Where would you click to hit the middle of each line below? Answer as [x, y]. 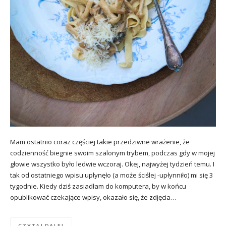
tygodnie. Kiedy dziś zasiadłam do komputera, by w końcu [98, 186]
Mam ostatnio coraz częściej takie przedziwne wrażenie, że [100, 142]
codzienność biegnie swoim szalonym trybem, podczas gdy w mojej [112, 153]
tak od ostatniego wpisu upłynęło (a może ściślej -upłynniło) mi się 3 [112, 175]
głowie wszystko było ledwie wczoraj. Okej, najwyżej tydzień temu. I [112, 164]
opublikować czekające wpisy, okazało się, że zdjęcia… [93, 197]
